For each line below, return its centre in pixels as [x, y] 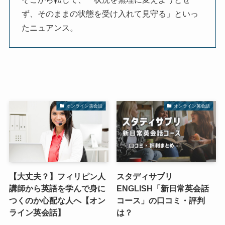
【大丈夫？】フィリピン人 [57, 177]
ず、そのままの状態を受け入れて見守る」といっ [110, 14]
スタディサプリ [145, 177]
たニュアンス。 [49, 28]
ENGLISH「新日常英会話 [163, 189]
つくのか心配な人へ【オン [57, 201]
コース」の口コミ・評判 [161, 201]
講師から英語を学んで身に [57, 189]
